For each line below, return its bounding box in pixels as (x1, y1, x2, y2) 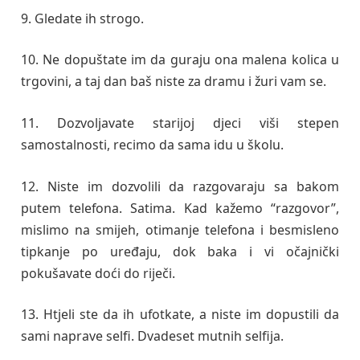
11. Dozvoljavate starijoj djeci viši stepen (21, 113, 339, 132)
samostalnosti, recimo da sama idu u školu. (21, 135, 284, 153)
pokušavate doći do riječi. (21, 264, 175, 282)
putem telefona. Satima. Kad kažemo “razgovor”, (21, 198, 339, 217)
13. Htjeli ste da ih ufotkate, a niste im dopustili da (21, 305, 339, 324)
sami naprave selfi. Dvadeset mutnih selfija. (21, 327, 284, 346)
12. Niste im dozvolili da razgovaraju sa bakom (21, 177, 339, 195)
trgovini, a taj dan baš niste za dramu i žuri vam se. (21, 72, 326, 91)
